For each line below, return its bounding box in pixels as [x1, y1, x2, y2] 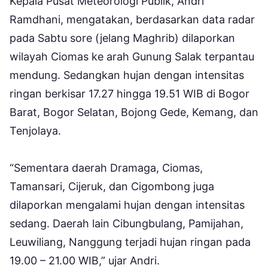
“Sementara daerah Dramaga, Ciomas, [10, 161, 203, 174]
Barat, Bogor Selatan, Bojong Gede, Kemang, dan [10, 105, 258, 118]
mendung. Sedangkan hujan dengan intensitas [10, 68, 244, 81]
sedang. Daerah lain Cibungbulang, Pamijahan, [10, 217, 243, 230]
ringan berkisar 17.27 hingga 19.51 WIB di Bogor [10, 87, 249, 100]
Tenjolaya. [10, 124, 64, 137]
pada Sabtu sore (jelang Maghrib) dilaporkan [10, 31, 235, 44]
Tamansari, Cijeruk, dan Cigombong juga [10, 179, 214, 193]
